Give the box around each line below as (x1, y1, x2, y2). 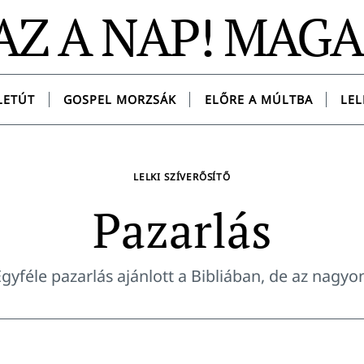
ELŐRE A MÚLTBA (204, 92, 313, 108)
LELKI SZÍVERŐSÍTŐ (133, 170, 231, 184)
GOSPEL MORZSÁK (63, 92, 176, 108)
